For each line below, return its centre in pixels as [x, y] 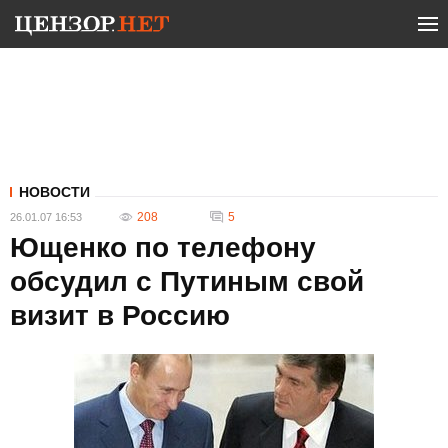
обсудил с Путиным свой [187, 281]
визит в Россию [120, 315]
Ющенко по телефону [163, 247]
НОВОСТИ [54, 192]
